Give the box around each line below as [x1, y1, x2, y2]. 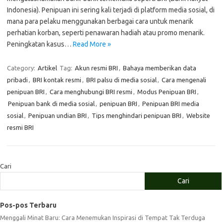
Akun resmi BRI [75, 64, 118, 71]
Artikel [38, 64, 57, 71]
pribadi [7, 76, 28, 83]
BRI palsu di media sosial [86, 76, 157, 83]
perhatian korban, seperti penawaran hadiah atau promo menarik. [7, 29, 205, 37]
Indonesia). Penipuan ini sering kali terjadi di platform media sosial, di [7, 6, 215, 14]
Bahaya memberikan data [123, 64, 196, 71]
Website [186, 112, 210, 119]
